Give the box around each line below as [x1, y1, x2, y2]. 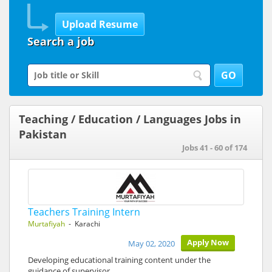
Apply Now [187, 237, 229, 248]
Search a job [27, 34, 94, 49]
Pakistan [19, 127, 67, 141]
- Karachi [65, 219, 100, 229]
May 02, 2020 [128, 238, 175, 249]
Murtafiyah [28, 219, 65, 229]
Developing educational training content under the [28, 254, 211, 265]
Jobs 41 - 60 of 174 [182, 142, 247, 153]
